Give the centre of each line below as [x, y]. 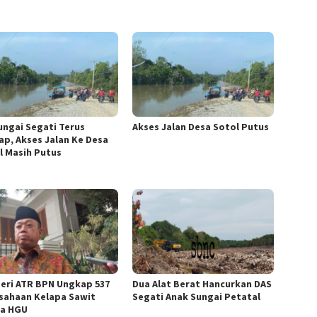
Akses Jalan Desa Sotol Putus [201, 126]
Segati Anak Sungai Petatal [197, 296]
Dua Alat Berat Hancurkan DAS [202, 283]
